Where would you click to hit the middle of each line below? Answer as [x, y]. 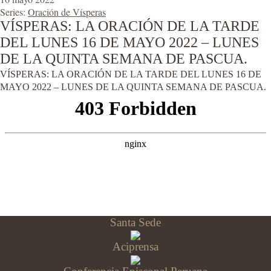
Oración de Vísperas [67, 12]
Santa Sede [135, 222]
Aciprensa [135, 247]
